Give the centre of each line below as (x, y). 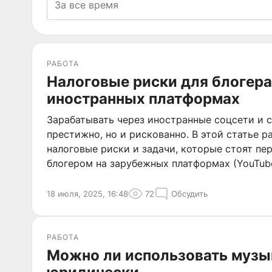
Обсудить (189, 194)
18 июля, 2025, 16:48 (87, 194)
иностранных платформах (143, 99)
